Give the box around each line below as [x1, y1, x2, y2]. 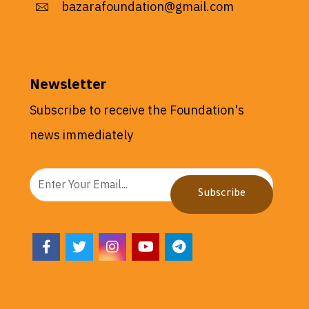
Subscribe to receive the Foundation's [30, 101, 245, 119]
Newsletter [30, 74, 107, 94]
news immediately [30, 126, 134, 144]
